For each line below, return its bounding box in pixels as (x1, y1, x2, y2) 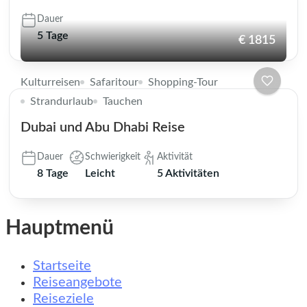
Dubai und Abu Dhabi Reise (21, 121, 185, 135)
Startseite (33, 258, 91, 273)
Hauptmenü (5, 217, 114, 238)
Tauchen (103, 96, 143, 108)
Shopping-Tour (148, 77, 218, 88)
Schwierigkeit (85, 152, 140, 162)
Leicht (85, 168, 115, 180)
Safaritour (90, 77, 138, 88)
